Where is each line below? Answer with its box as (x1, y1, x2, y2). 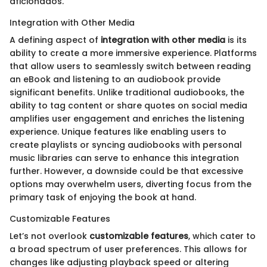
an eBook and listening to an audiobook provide (10, 73, 221, 86)
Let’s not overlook (10, 230, 89, 243)
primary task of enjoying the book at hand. (10, 191, 196, 204)
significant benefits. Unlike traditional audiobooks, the (10, 86, 244, 99)
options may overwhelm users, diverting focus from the (10, 178, 252, 191)
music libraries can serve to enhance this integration (10, 152, 239, 164)
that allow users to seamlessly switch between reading (10, 60, 251, 73)
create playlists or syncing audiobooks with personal (10, 139, 242, 151)
